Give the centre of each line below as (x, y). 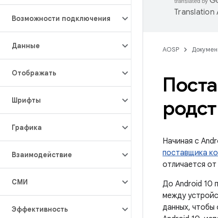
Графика (27, 127)
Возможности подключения (61, 18)
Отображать (34, 73)
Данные (26, 46)
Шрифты (26, 100)
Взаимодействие (42, 155)
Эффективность (40, 209)
